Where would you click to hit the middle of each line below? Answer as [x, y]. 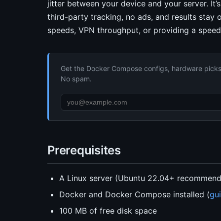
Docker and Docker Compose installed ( [134, 194]
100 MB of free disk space [108, 211]
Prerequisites [84, 150]
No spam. [76, 79]
